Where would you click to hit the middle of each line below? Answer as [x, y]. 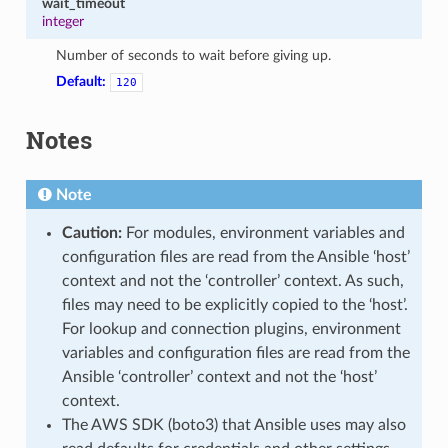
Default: [81, 81]
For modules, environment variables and [263, 232]
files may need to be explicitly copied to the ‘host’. [234, 304]
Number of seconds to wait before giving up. [194, 55]
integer [62, 21]
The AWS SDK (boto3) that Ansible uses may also [233, 424]
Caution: [91, 232]
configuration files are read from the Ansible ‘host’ [235, 256]
